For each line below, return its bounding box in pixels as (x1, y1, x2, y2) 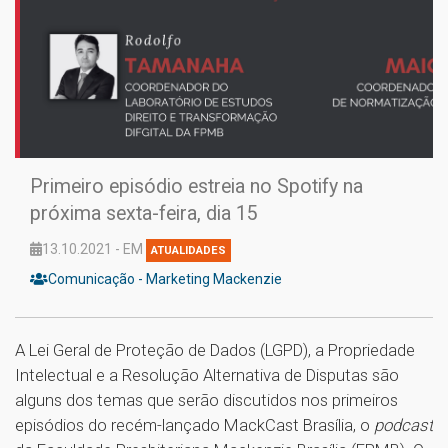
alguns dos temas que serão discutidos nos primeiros (15, 390, 398, 411)
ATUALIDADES (151, 244, 226, 258)
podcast (374, 415, 433, 436)
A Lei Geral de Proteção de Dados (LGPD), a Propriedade (15, 340, 415, 361)
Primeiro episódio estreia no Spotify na (30, 175, 363, 199)
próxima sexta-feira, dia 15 (30, 202, 258, 226)
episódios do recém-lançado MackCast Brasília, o (15, 415, 374, 436)
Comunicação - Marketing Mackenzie (48, 271, 282, 288)
